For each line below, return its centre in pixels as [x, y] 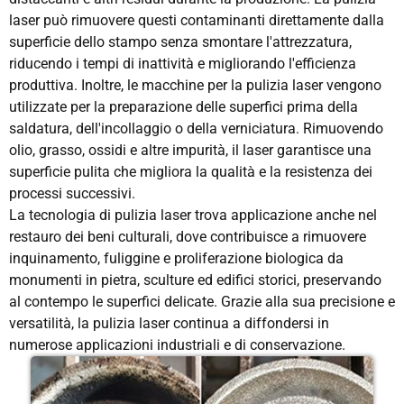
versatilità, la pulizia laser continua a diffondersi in [169, 323]
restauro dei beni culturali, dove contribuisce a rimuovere [188, 236]
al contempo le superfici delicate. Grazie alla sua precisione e [202, 301]
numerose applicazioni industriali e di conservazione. [177, 344]
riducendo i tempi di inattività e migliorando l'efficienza [183, 63]
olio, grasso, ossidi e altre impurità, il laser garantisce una [190, 150]
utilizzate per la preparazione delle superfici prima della [184, 106]
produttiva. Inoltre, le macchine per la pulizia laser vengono [195, 85]
